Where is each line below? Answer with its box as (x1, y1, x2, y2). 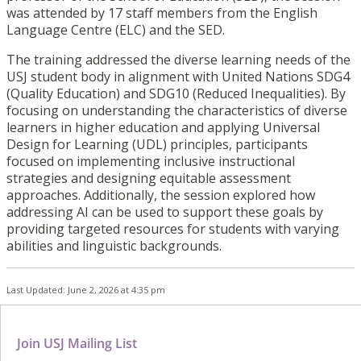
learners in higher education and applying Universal (6, 118, 320, 137)
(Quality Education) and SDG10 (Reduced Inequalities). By (6, 85, 346, 103)
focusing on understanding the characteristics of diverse (6, 102, 347, 120)
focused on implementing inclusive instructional (6, 152, 295, 171)
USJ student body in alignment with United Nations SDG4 (6, 68, 350, 86)
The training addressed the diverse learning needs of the (6, 51, 351, 69)
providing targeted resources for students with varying (6, 220, 339, 239)
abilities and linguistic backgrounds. (6, 237, 222, 255)
